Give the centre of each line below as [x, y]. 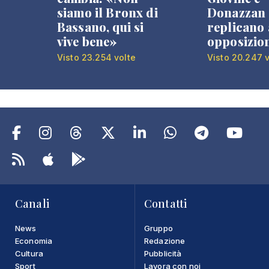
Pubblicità [163, 253]
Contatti [166, 204]
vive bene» [87, 41]
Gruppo [159, 228]
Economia [34, 241]
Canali [32, 204]
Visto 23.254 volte [96, 57]
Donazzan [237, 12]
